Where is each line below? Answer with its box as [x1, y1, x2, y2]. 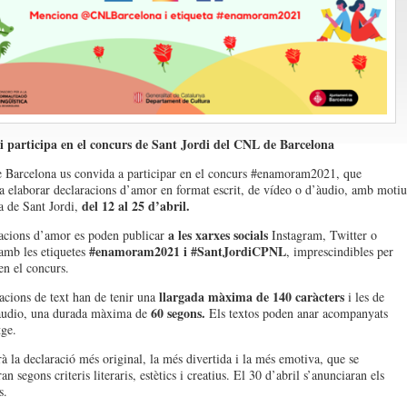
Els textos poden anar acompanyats [204, 304, 388, 322]
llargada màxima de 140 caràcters [158, 287, 344, 306]
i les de [343, 288, 384, 305]
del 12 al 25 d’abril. [81, 196, 190, 215]
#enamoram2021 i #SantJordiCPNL [88, 242, 286, 261]
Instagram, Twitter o [267, 226, 377, 243]
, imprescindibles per [285, 243, 393, 260]
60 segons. [150, 303, 205, 323]
